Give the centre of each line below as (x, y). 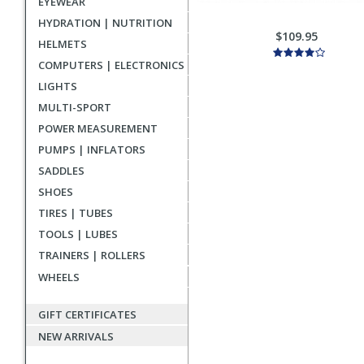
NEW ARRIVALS (76, 336)
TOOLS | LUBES (78, 234)
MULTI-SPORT (75, 107)
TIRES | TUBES (76, 213)
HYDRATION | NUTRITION (105, 23)
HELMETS (63, 44)
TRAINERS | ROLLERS (92, 255)
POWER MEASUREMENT (98, 128)
